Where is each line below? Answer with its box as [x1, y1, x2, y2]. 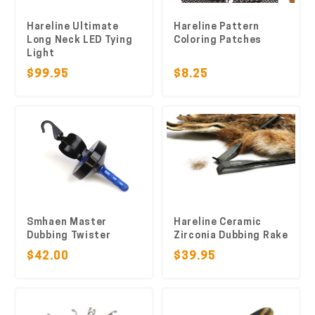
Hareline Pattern [174, 22, 260, 32]
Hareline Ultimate [27, 22, 119, 32]
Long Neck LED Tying [27, 35, 133, 46]
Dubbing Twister [27, 231, 111, 241]
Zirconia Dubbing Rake [174, 231, 288, 241]
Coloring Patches [174, 35, 262, 46]
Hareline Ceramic [174, 217, 262, 228]
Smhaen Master [27, 217, 108, 228]
